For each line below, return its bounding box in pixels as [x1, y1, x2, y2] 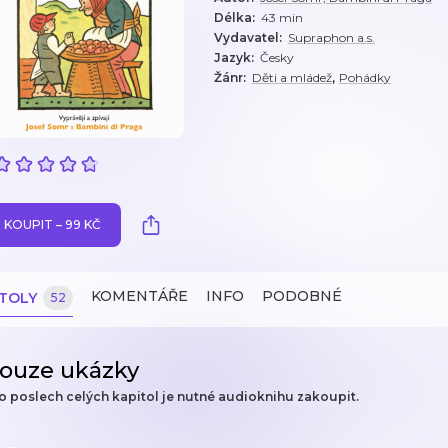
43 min [261, 10, 303, 25]
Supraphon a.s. [288, 30, 375, 45]
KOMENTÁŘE [91, 287, 188, 305]
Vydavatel [214, 30, 279, 45]
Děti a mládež [252, 70, 332, 85]
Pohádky [339, 70, 391, 85]
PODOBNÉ [262, 287, 342, 305]
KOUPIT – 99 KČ [4, 217, 101, 232]
